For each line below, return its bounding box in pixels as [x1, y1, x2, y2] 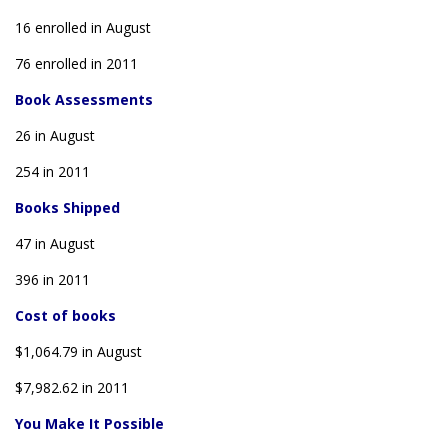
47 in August [15, 234, 95, 253]
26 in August [15, 126, 95, 145]
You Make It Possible [15, 414, 164, 433]
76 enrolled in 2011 [15, 54, 138, 73]
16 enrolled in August [15, 18, 151, 37]
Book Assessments [15, 90, 153, 109]
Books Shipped [15, 198, 120, 217]
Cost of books [15, 306, 116, 325]
